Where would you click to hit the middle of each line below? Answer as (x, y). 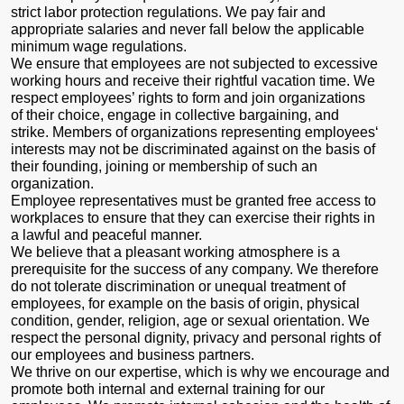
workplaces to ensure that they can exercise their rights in (193, 217)
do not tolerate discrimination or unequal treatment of (178, 286)
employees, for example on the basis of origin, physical (185, 303)
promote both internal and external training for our (168, 389)
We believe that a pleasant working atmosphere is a (175, 252)
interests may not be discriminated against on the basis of (193, 149)
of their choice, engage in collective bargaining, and (175, 115)
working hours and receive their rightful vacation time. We (193, 80)
